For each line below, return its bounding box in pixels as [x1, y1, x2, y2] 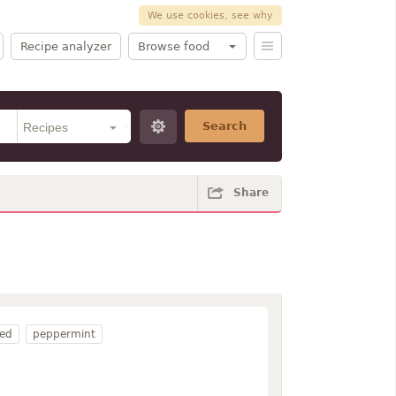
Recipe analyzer [19, 39, 111, 53]
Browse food [137, 39, 209, 53]
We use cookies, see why [147, 10, 273, 21]
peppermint [32, 328, 95, 340]
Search [202, 119, 247, 133]
